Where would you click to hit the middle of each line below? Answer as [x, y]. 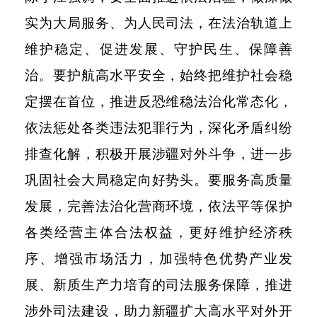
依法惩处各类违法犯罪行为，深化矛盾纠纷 [158, 128]
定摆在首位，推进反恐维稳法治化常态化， [158, 102]
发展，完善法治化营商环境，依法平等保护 [158, 207]
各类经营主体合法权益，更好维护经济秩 [158, 233]
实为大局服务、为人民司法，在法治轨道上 [158, 23]
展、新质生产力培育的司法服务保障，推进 [158, 285]
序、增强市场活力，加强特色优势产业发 [158, 259]
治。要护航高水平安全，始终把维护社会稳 [158, 76]
